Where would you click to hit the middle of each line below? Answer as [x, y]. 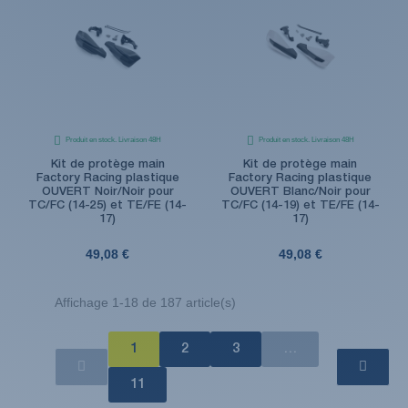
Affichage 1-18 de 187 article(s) [145, 302]
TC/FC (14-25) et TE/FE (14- [108, 205]
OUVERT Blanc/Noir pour [300, 191]
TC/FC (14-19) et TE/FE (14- [300, 205]
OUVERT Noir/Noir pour [107, 191]
